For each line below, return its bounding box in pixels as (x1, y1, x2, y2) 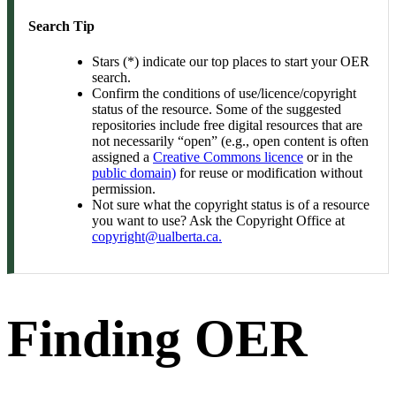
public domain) (92, 164, 176, 180)
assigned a (92, 148, 153, 164)
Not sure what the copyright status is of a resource (92, 196, 369, 212)
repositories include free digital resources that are (92, 117, 362, 133)
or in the (303, 148, 353, 164)
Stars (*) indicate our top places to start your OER (92, 53, 369, 69)
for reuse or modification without (176, 164, 362, 180)
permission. (92, 180, 156, 196)
